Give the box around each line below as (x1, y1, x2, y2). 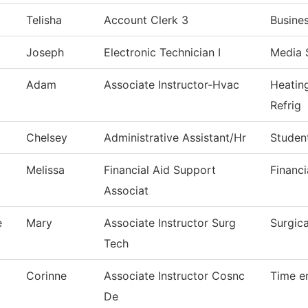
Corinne (26, 269, 67, 283)
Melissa (26, 163, 65, 177)
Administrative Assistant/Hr (104, 131, 246, 145)
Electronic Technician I (104, 45, 221, 60)
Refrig (270, 98, 301, 113)
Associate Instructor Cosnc (104, 269, 245, 283)
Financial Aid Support (104, 163, 216, 177)
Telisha (26, 13, 62, 27)
